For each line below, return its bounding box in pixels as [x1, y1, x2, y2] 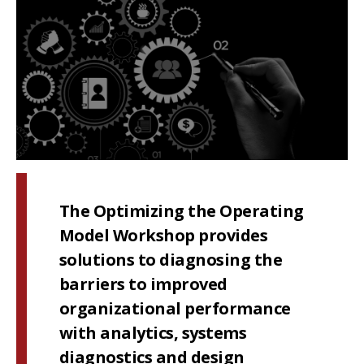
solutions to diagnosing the [58, 249, 282, 271]
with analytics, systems [58, 322, 246, 344]
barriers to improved [58, 273, 227, 296]
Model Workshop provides [58, 224, 267, 247]
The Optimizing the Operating [58, 200, 304, 223]
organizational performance [58, 297, 291, 320]
